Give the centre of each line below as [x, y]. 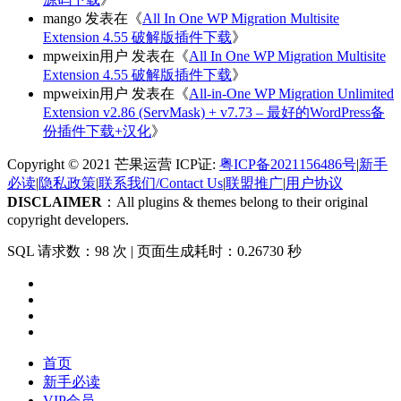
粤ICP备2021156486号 [288, 165]
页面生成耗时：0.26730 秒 [219, 252]
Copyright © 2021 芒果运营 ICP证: [113, 165]
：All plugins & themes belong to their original [235, 202]
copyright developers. [68, 220]
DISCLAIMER [55, 202]
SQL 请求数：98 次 [67, 252]
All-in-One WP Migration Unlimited [291, 94]
